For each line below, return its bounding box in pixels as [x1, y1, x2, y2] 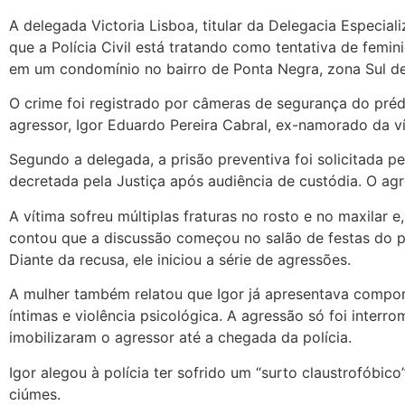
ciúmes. [9, 384, 61, 403]
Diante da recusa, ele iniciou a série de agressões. [9, 250, 351, 268]
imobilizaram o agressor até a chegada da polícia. [9, 328, 352, 347]
